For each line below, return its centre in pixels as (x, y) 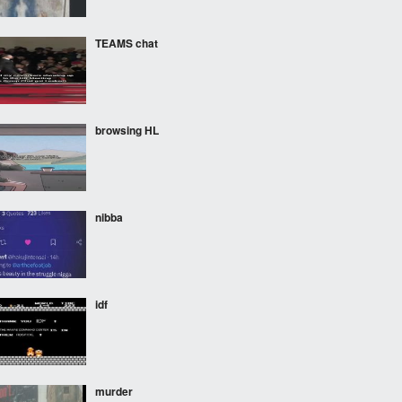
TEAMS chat (127, 43)
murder (114, 391)
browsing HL (127, 130)
